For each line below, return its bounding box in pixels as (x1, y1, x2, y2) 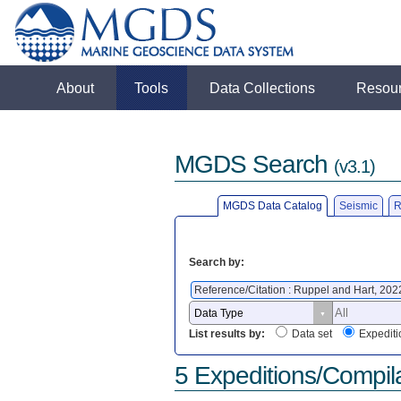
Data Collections (209, 80, 316, 96)
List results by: (188, 328, 265, 341)
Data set (291, 328, 332, 341)
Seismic (338, 199, 378, 212)
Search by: (188, 255, 244, 269)
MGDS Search (174, 150, 334, 179)
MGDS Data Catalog (223, 199, 323, 212)
